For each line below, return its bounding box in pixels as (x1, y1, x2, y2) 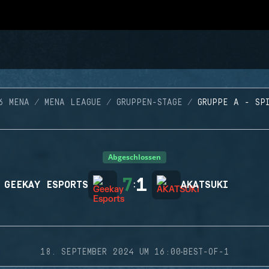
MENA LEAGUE (44, 98, 101, 107)
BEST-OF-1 (183, 247, 229, 257)
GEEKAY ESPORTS (4, 180, 88, 190)
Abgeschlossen (108, 152, 161, 162)
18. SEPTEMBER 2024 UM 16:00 (40, 247, 181, 257)
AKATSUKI (181, 180, 228, 190)
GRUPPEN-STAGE (116, 98, 183, 107)
